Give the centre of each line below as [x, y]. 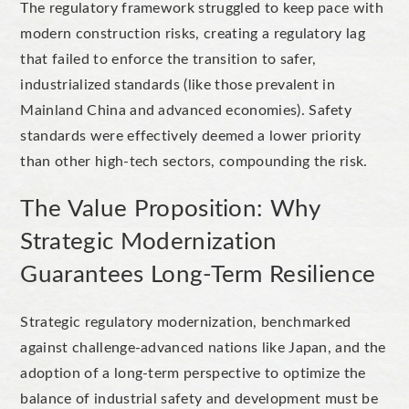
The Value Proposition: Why [170, 209]
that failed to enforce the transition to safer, [168, 59]
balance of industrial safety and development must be [199, 399]
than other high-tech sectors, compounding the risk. [196, 161]
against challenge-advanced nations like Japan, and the [203, 347]
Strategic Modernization [149, 241]
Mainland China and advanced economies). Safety [186, 110]
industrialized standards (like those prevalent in [178, 84]
